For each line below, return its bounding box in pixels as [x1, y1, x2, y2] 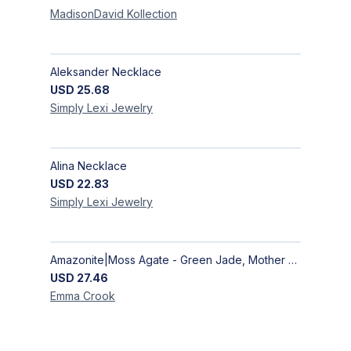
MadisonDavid [50, 7, 127, 21]
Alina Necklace [50, 159, 127, 173]
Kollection [127, 7, 177, 21]
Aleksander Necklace [50, 65, 161, 79]
